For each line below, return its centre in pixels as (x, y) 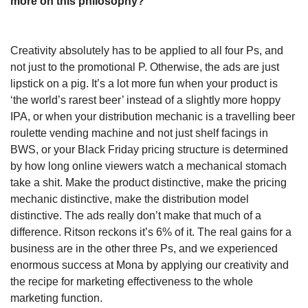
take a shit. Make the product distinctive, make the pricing (148, 182)
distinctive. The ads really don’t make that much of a (136, 215)
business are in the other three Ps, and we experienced (144, 248)
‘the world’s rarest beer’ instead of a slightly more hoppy (145, 100)
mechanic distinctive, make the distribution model (130, 199)
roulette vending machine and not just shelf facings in (139, 133)
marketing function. (58, 298)
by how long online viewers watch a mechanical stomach (148, 166)
